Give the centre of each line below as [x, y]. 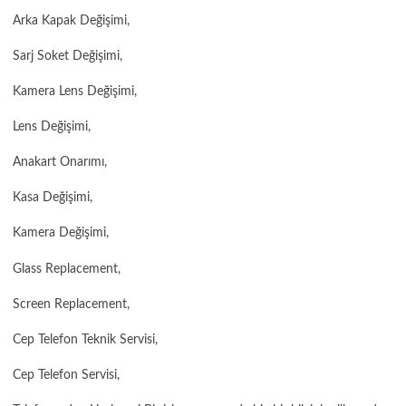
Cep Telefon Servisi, [66, 375]
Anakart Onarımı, [60, 163]
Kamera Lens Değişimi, [75, 91]
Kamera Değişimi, [61, 233]
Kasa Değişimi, [53, 198]
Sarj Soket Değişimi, [68, 56]
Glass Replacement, [67, 269]
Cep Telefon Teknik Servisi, [85, 339]
